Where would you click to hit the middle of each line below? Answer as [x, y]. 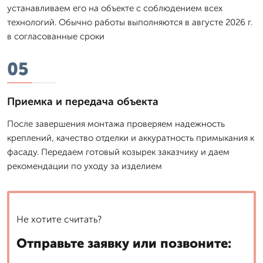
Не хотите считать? [59, 219]
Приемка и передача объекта [83, 101]
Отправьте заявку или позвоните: [124, 243]
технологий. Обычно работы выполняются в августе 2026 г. [130, 22]
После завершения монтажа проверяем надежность [116, 124]
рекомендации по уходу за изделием [85, 166]
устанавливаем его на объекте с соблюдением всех [115, 8]
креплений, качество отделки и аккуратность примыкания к [131, 138]
